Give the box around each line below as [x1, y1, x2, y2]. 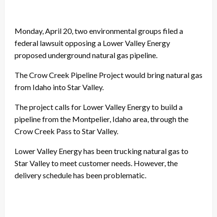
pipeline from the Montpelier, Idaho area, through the [15, 114, 188, 124]
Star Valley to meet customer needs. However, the [15, 158, 178, 168]
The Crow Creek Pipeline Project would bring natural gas [15, 70, 202, 79]
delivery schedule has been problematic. [15, 170, 146, 180]
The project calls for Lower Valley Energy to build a [15, 102, 183, 111]
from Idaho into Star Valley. [15, 82, 104, 92]
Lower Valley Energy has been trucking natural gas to [15, 146, 188, 155]
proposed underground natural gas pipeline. [15, 50, 157, 60]
